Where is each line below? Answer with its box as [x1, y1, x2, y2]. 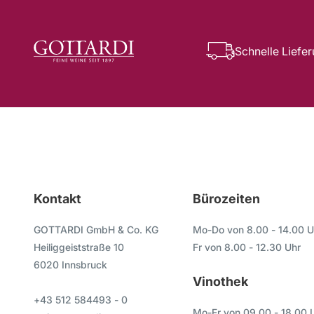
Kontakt [34, 191, 81, 207]
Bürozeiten [192, 191, 260, 207]
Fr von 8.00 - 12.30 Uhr [192, 241, 301, 254]
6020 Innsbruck [34, 259, 107, 271]
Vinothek [192, 274, 248, 289]
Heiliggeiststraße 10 [34, 241, 124, 254]
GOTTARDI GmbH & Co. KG [34, 224, 158, 236]
